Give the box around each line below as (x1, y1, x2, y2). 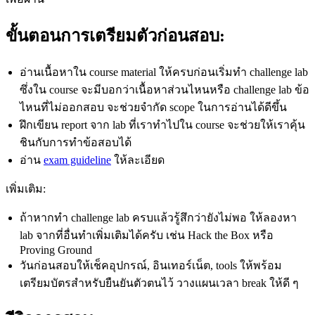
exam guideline (44, 153, 111, 166)
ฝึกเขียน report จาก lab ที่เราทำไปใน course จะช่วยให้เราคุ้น (20, 118, 305, 131)
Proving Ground (20, 243, 92, 256)
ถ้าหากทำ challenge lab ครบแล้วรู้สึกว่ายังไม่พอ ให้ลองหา (20, 211, 297, 224)
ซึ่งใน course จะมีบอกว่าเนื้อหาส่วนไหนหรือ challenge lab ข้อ (20, 83, 309, 96)
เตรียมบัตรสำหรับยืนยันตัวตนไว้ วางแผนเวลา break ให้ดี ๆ (20, 276, 299, 289)
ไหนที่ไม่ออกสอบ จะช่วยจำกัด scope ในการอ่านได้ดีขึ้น (20, 101, 287, 113)
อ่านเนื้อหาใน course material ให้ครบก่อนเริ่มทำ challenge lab (20, 65, 308, 78)
